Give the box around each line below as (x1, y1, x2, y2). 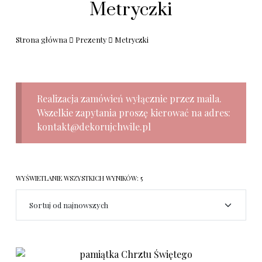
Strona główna (16, 35, 68, 44)
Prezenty (75, 35, 107, 44)
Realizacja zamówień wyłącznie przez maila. (36, 92, 222, 105)
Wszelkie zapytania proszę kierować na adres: (36, 106, 230, 119)
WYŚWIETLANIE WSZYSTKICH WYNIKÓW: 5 (16, 173, 143, 182)
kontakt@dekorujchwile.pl (36, 120, 151, 133)
